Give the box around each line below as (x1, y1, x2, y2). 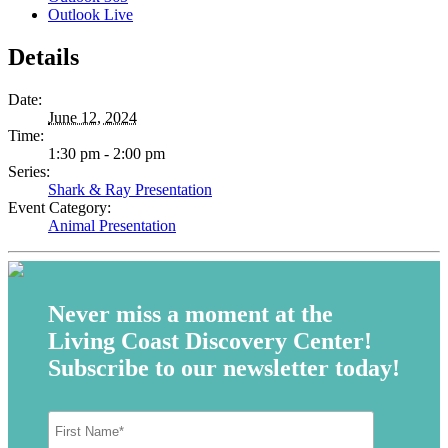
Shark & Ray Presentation (48, 180, 212, 198)
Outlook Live (48, 5, 133, 23)
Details (8, 43, 79, 70)
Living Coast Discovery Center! (48, 327, 372, 354)
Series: (8, 162, 50, 180)
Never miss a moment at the (48, 300, 333, 327)
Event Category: (8, 198, 111, 216)
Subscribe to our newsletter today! (48, 354, 400, 381)
